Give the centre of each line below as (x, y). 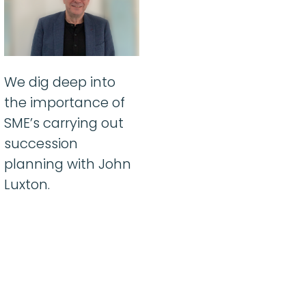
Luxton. (27, 185)
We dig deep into (60, 82)
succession (41, 144)
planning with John (68, 164)
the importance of (65, 103)
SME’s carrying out (64, 123)
